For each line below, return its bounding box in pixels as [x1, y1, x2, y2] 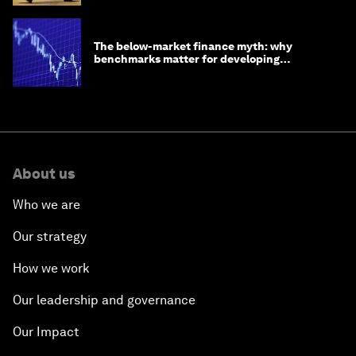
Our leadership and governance [13, 292, 195, 308]
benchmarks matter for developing [94, 52, 280, 66]
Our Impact [13, 324, 79, 340]
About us [13, 165, 75, 183]
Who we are [13, 197, 80, 213]
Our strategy [13, 229, 87, 245]
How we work [13, 261, 90, 277]
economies [94, 65, 151, 79]
